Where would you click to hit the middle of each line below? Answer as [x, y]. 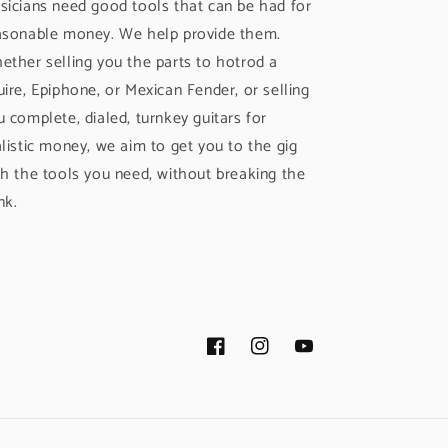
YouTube [322, 357]
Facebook [237, 357]
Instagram [282, 357]
